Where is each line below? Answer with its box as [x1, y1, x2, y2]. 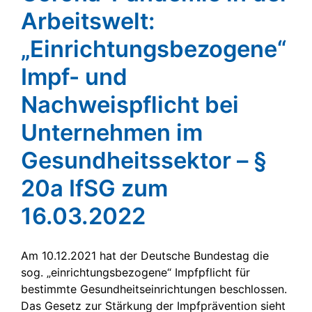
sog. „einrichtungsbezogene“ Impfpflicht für [21, 265, 250, 279]
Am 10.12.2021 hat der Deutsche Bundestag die [21, 248, 269, 263]
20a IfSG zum [21, 173, 168, 202]
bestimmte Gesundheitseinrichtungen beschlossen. [21, 281, 287, 296]
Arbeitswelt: [21, 6, 155, 35]
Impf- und [21, 62, 127, 91]
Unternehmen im [21, 118, 203, 146]
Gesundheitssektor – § [21, 146, 267, 174]
